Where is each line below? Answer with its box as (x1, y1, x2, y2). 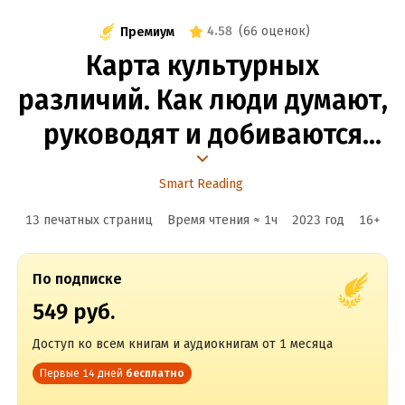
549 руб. (32, 299, 115, 325)
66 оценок (243, 24, 306, 39)
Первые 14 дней (39, 367, 123, 380)
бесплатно (125, 367, 184, 380)
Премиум (120, 24, 174, 40)
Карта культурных (86, 50, 319, 82)
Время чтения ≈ (166, 212, 264, 228)
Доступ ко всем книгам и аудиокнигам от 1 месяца (32, 336, 333, 352)
